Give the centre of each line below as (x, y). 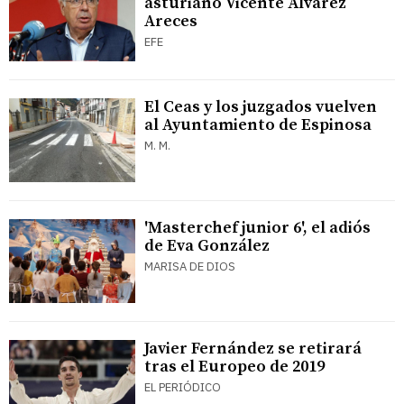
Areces (171, 22)
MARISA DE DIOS (190, 266)
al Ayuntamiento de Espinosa (258, 124)
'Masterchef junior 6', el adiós (257, 227)
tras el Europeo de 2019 (234, 367)
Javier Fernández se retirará (253, 349)
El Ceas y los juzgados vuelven (261, 106)
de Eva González (207, 245)
